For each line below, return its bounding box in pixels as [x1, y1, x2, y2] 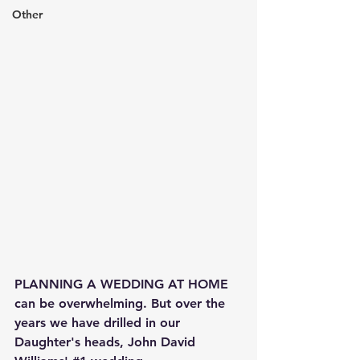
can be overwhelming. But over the [14, 295, 229, 311]
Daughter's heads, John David [14, 333, 199, 350]
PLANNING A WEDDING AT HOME [14, 276, 232, 292]
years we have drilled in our [14, 314, 184, 330]
